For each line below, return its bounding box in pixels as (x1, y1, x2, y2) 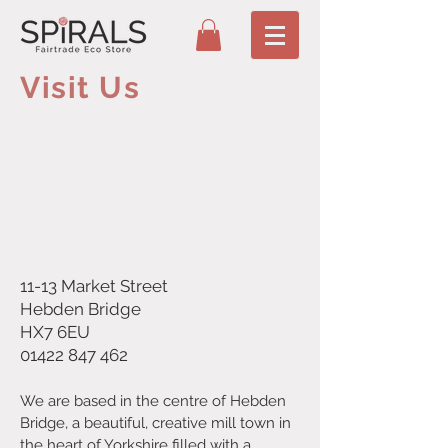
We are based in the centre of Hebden (20, 392, 286, 411)
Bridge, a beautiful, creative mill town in (20, 414, 291, 433)
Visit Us (20, 70, 140, 106)
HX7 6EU (20, 322, 90, 343)
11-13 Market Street (20, 276, 168, 297)
